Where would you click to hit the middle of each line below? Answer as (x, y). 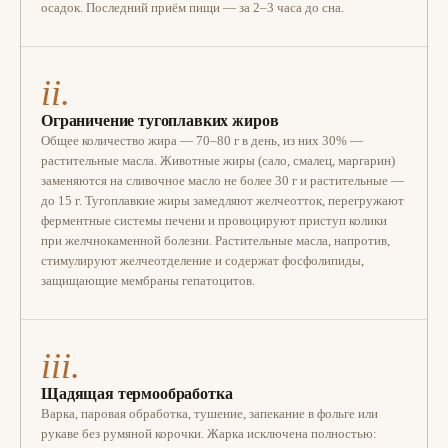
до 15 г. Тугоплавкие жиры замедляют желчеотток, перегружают (222, 200)
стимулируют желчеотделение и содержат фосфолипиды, (202, 260)
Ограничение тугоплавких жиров (160, 120)
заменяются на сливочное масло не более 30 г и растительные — (222, 180)
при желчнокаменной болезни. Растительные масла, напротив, (215, 240)
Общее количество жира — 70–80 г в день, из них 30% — (202, 140)
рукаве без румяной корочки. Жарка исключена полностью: (209, 433)
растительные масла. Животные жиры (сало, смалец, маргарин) (218, 160)
